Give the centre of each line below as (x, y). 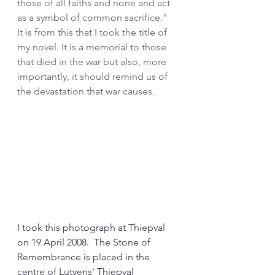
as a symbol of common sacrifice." (95, 17)
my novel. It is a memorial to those (93, 47)
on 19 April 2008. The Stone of (85, 242)
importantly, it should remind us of (94, 76)
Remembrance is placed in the (85, 257)
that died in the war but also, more (93, 62)
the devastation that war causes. (86, 91)
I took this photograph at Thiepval (92, 227)
